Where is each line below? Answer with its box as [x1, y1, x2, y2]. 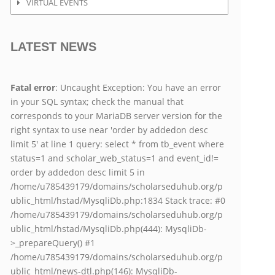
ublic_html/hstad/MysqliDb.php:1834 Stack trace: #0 [10, 195, 226, 206]
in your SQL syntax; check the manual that [10, 96, 184, 107]
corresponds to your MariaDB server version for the [10, 110, 223, 122]
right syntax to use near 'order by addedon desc [10, 124, 209, 136]
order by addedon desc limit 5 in [10, 166, 145, 178]
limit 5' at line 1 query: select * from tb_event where [10, 138, 225, 150]
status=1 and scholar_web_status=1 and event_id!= [10, 152, 219, 164]
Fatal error [10, 82, 56, 93]
